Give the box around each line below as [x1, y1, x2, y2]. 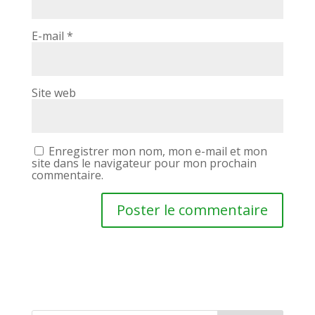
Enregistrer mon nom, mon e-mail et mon [48, 143, 267, 159]
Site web [31, 85, 76, 101]
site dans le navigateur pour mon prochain [31, 155, 257, 171]
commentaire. [31, 167, 103, 183]
